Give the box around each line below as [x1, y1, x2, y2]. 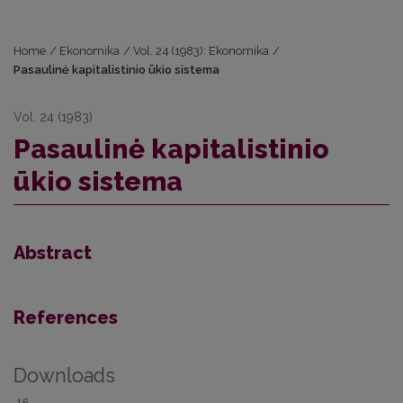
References [13, 307, 118, 328]
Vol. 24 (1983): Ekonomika [133, 44, 270, 58]
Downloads [13, 364, 115, 387]
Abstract [13, 242, 92, 264]
